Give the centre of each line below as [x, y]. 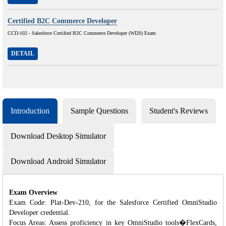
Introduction [30, 110]
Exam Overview [33, 192]
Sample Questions [99, 110]
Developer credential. [40, 212]
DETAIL [23, 53]
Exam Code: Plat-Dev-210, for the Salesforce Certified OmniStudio [113, 202]
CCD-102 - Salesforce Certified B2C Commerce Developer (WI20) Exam [82, 33]
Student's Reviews [179, 110]
